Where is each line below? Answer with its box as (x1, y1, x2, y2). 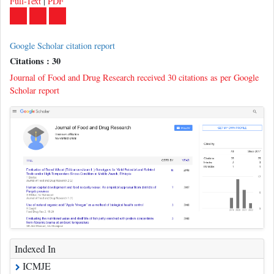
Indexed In (15, 240, 56, 254)
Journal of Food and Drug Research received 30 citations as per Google (10, 70, 259, 83)
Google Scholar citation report (10, 39, 115, 51)
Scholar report (10, 83, 59, 95)
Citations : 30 (10, 53, 61, 67)
